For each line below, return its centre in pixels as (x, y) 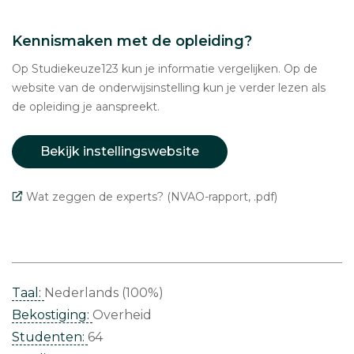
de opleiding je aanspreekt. (86, 107)
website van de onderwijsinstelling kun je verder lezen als (169, 88)
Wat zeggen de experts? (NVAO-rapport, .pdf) (152, 197)
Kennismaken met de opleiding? (132, 41)
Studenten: (50, 337)
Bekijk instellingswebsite (120, 151)
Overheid (122, 315)
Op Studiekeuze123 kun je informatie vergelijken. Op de (165, 69)
